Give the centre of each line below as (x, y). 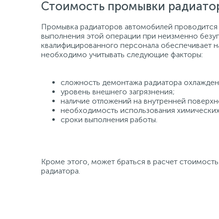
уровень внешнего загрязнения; (118, 92)
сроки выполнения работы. (109, 120)
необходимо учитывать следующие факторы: (122, 55)
